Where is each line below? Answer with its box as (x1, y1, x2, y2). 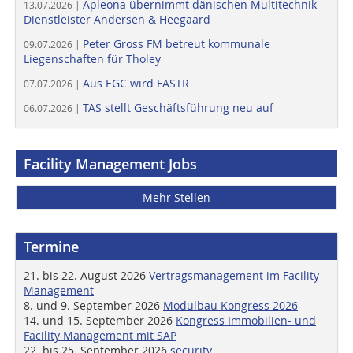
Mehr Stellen (143, 190, 210, 206)
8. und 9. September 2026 (24, 298, 163, 314)
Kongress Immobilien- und (176, 313, 316, 329)
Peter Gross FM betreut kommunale (83, 36, 270, 52)
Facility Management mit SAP (24, 328, 176, 344)
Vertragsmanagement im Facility (149, 268, 319, 284)
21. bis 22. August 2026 (24, 268, 149, 284)
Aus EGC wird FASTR (83, 76, 189, 91)
